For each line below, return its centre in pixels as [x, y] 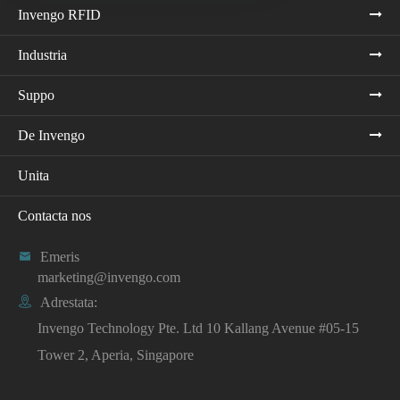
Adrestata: [69, 302]
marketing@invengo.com [109, 277]
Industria [42, 54]
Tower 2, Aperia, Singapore [116, 354]
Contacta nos [54, 215]
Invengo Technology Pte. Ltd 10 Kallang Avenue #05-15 [198, 328]
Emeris [60, 256]
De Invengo [51, 135]
